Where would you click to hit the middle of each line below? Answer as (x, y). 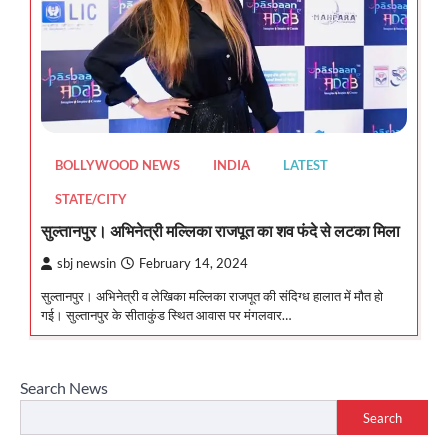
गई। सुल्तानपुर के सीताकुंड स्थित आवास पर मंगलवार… (166, 315)
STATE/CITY (91, 200)
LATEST (305, 166)
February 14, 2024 (193, 264)
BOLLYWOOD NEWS (117, 166)
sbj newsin (86, 264)
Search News (64, 388)
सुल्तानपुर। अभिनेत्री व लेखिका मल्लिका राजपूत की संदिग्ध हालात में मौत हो (212, 296)
